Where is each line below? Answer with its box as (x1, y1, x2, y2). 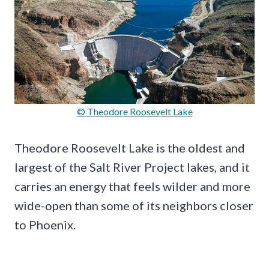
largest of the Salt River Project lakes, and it (14, 159, 250, 174)
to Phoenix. (14, 217, 76, 232)
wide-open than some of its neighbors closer (14, 198, 253, 213)
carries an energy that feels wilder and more (14, 178, 250, 193)
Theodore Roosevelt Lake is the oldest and (14, 140, 245, 155)
